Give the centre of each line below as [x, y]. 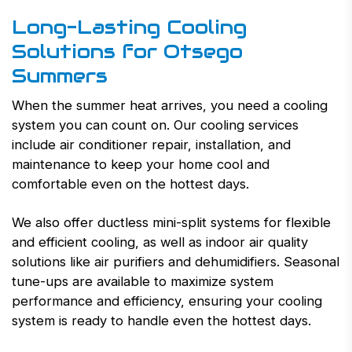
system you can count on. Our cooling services [155, 125]
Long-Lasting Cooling [129, 26]
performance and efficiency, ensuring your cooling [167, 301]
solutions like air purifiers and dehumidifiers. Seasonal [176, 261]
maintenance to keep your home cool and [141, 164]
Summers [60, 75]
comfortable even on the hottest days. [130, 183]
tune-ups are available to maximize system [143, 281]
